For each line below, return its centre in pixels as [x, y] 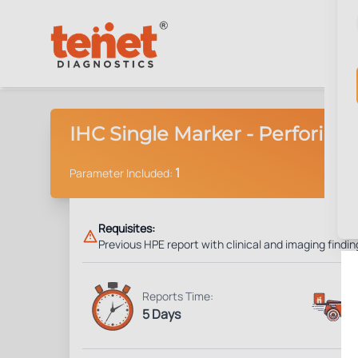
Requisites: [127, 228]
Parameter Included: [122, 173]
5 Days [161, 314]
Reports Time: [178, 296]
